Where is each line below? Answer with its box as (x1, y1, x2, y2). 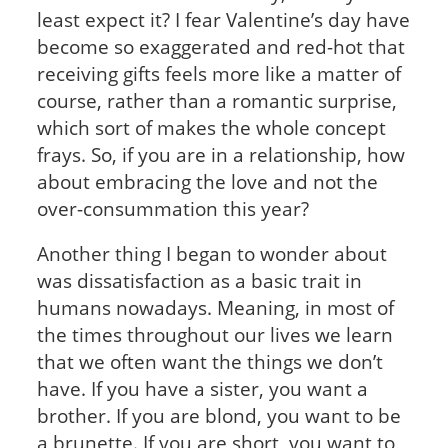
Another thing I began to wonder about (36, 241, 387, 267)
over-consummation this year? (36, 195, 309, 221)
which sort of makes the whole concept (36, 114, 386, 140)
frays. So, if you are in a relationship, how (36, 141, 405, 167)
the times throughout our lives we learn (36, 322, 393, 348)
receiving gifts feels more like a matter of (36, 60, 401, 86)
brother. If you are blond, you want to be (36, 403, 401, 429)
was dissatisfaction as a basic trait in (36, 268, 362, 294)
